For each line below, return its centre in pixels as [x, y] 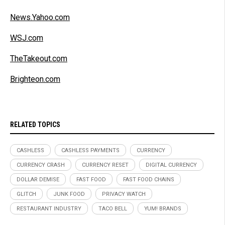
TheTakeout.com [39, 58]
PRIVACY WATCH [124, 194]
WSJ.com [27, 38]
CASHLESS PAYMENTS [90, 150]
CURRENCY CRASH [41, 165]
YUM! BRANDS [163, 208]
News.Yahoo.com [40, 17]
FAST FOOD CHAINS [149, 179]
